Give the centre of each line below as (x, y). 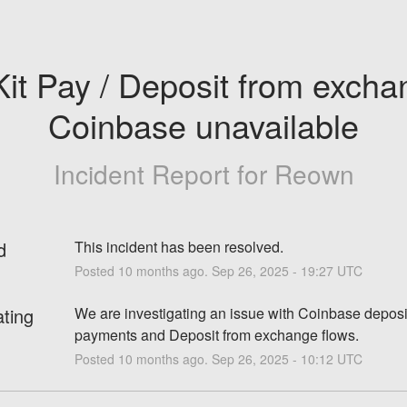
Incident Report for (164, 173)
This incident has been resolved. (179, 246)
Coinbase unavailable (203, 125)
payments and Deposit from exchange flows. (216, 334)
